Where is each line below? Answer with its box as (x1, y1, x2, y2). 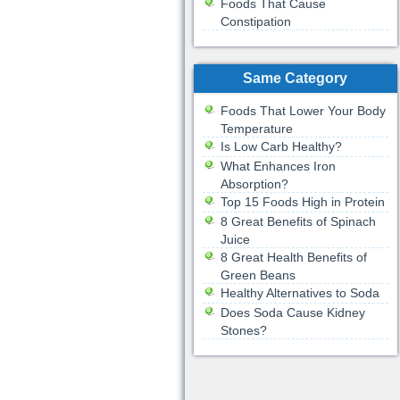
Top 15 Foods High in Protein (220, 195, 385, 209)
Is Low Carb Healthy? (220, 139, 342, 154)
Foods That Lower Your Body (220, 104, 386, 118)
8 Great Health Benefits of (220, 250, 367, 264)
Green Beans (220, 268, 296, 282)
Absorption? (220, 177, 288, 191)
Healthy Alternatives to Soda (220, 286, 379, 300)
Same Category (243, 71, 347, 86)
